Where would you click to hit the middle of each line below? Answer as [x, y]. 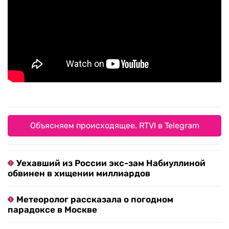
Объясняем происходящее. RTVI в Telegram [114, 126]
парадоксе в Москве [52, 210]
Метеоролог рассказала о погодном [95, 200]
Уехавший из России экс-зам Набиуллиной [111, 163]
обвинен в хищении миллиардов [79, 174]
